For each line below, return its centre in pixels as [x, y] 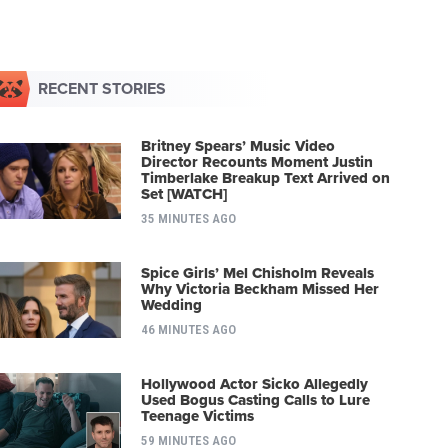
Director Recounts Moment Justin [256, 161]
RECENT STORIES [102, 89]
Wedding [171, 304]
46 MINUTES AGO [188, 329]
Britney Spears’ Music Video [237, 145]
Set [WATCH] [183, 193]
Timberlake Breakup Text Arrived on [265, 177]
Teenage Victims [197, 415]
